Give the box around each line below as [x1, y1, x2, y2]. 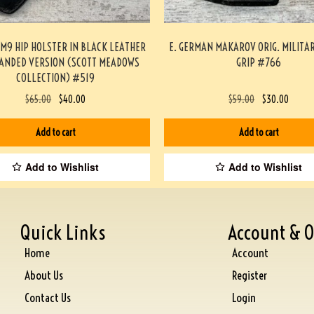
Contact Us [25, 289, 71, 305]
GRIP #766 [236, 55, 281, 69]
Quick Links [20, 219, 107, 245]
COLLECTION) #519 [16, 70, 95, 85]
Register [231, 267, 267, 282]
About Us [25, 267, 64, 282]
